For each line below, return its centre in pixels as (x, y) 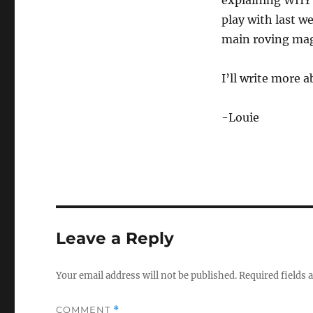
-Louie (240, 117)
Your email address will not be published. (147, 276)
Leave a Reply (115, 238)
